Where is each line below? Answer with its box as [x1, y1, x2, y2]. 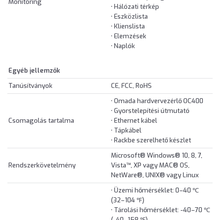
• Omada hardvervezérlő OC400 [111, 97, 203, 106]
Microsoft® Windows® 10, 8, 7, [111, 151, 202, 160]
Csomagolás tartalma [8, 116, 74, 125]
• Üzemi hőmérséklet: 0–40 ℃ [111, 186, 199, 195]
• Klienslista [111, 22, 145, 31]
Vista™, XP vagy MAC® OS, [111, 161, 190, 170]
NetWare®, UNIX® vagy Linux [111, 171, 199, 180]
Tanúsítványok [8, 82, 53, 90]
